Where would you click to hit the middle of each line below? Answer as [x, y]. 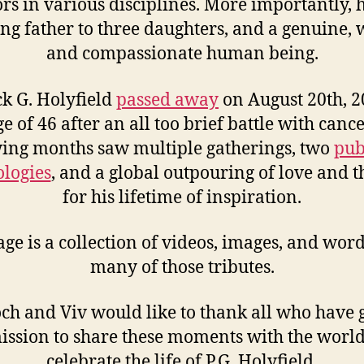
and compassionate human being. [182, 54]
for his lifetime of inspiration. [182, 197]
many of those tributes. [182, 267]
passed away [167, 100]
